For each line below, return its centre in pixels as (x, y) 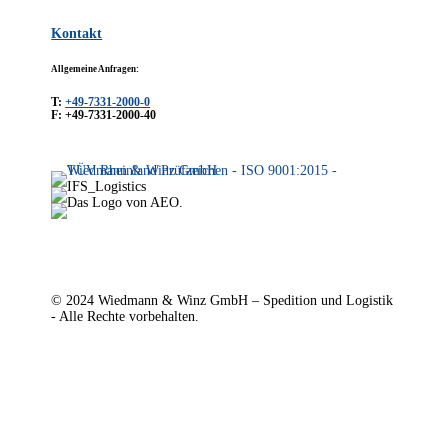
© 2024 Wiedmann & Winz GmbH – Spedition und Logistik (222, 301)
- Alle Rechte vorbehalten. (125, 317)
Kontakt (77, 33)
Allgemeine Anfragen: (95, 68)
